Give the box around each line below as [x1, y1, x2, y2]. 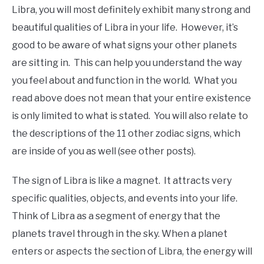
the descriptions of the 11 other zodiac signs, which [12, 128, 240, 140]
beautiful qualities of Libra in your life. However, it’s [12, 22, 238, 34]
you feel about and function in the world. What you [12, 75, 237, 87]
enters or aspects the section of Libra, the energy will [12, 246, 252, 258]
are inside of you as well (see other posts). [12, 146, 196, 157]
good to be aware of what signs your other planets [12, 39, 237, 51]
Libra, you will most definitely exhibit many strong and [12, 4, 250, 16]
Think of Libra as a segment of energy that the [12, 210, 220, 222]
